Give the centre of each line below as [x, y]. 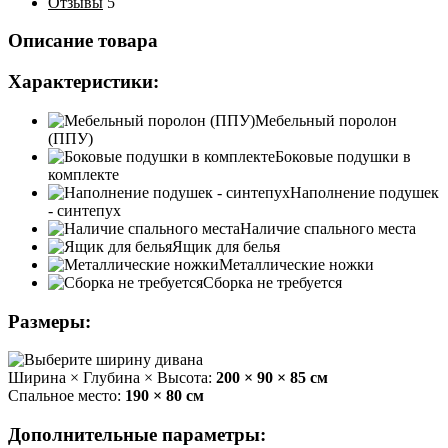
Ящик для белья [226, 246]
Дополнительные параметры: [137, 435]
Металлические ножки [296, 264]
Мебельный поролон [326, 120]
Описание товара [83, 41]
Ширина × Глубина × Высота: [112, 378]
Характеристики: [83, 82]
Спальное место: [66, 396]
